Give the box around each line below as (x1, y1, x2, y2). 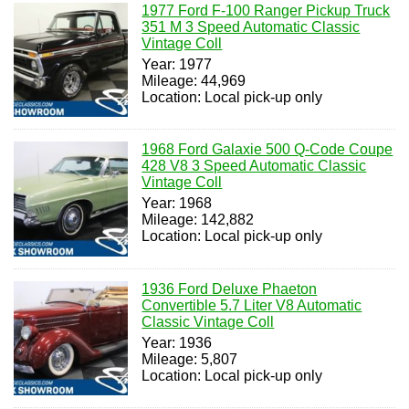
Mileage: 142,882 (142, 212, 255, 228)
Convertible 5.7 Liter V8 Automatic (142, 297, 362, 313)
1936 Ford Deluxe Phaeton (142, 280, 318, 297)
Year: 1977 (142, 56, 213, 72)
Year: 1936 (142, 334, 213, 351)
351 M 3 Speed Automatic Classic (142, 18, 361, 35)
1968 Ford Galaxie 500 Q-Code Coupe (142, 142, 393, 158)
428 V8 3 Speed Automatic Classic (142, 158, 367, 174)
